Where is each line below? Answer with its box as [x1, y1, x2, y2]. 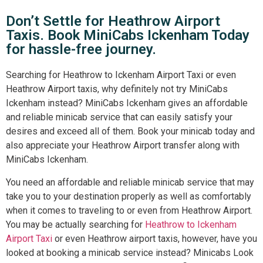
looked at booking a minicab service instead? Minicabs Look [6, 247, 254, 258]
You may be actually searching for [6, 218, 145, 230]
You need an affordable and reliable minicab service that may [6, 176, 254, 188]
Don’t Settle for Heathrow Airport [6, 13, 220, 30]
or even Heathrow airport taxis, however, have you [55, 232, 257, 244]
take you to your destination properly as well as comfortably [6, 190, 251, 202]
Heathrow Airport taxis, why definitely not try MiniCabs [6, 83, 228, 95]
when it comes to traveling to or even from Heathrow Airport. [6, 204, 252, 216]
